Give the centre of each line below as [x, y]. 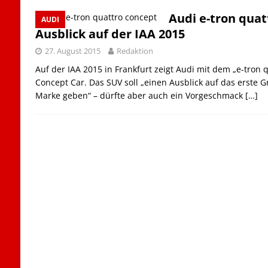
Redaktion [135, 51]
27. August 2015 [72, 51]
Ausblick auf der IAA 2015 [110, 34]
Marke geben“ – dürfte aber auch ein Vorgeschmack [140, 95]
